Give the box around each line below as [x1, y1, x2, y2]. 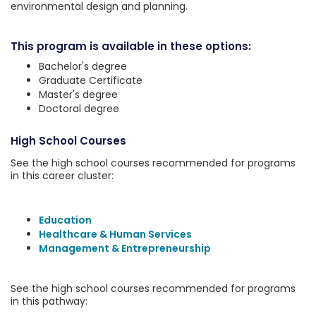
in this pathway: [11, 294, 87, 308]
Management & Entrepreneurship [39, 241, 211, 255]
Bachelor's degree [39, 59, 127, 73]
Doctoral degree [39, 102, 119, 116]
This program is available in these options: [11, 39, 251, 54]
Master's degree [39, 87, 118, 102]
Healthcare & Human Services [39, 227, 192, 241]
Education [39, 213, 92, 227]
